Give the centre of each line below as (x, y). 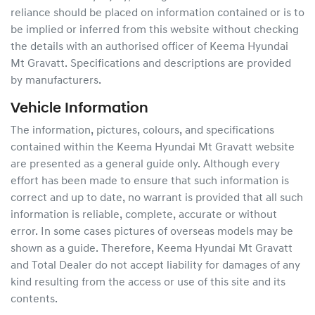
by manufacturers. (56, 81)
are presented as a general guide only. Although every (145, 165)
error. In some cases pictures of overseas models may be (152, 232)
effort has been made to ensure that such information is (150, 181)
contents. (34, 300)
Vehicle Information (79, 109)
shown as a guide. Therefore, (82, 249)
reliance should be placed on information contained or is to (157, 13)
